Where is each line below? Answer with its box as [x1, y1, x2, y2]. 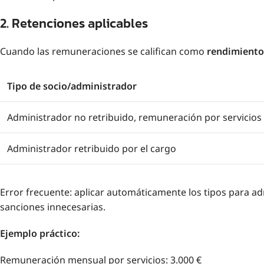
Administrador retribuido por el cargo [7, 141, 176, 155]
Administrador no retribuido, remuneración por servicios [7, 110, 262, 124]
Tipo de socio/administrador [7, 79, 137, 93]
